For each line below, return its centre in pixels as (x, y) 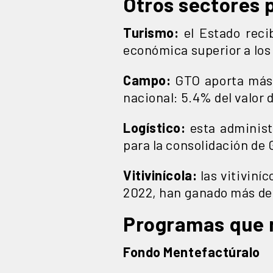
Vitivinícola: (160, 175)
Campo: (149, 80)
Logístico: (154, 127)
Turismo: (151, 32)
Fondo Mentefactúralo (192, 251)
